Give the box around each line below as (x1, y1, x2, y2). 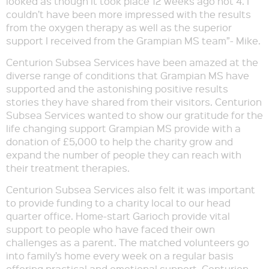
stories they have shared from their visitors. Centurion (6, 95, 262, 108)
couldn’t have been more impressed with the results (6, 8, 251, 20)
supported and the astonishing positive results (6, 82, 228, 95)
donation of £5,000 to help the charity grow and (6, 135, 233, 148)
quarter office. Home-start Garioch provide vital (6, 210, 230, 222)
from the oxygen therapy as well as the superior (6, 21, 232, 34)
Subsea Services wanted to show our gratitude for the (6, 109, 263, 121)
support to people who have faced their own (6, 223, 215, 235)
